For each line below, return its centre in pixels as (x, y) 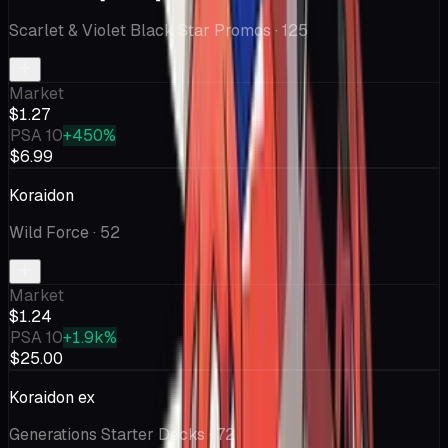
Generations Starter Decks (107, 434)
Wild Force (49, 232)
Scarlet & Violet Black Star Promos (140, 30)
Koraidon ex (52, 397)
